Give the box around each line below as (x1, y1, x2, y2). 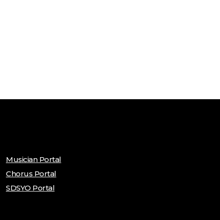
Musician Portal (6, 154, 61, 164)
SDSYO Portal (6, 183, 55, 192)
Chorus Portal (6, 168, 56, 178)
